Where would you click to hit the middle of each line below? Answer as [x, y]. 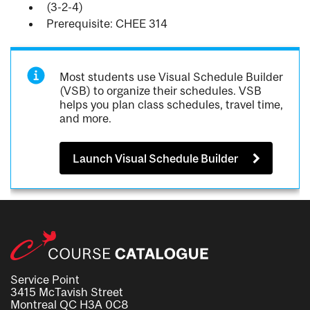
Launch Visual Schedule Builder [156, 158]
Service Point [45, 279]
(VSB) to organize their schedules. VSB [161, 91]
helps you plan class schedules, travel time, [172, 105]
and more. [86, 119]
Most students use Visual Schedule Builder [172, 77]
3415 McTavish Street [67, 292]
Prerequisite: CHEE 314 [107, 24]
